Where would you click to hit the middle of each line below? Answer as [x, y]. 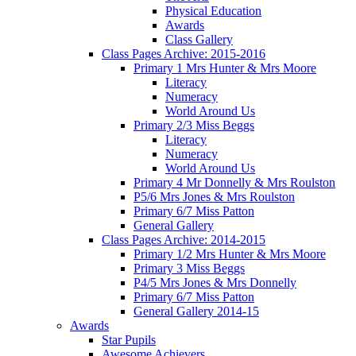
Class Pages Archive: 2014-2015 [184, 239]
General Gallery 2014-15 [196, 311]
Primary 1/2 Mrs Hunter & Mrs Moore [230, 253]
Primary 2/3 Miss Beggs [194, 125]
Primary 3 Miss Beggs [189, 268]
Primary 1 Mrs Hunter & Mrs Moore [225, 68]
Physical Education [213, 10]
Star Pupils [129, 339]
